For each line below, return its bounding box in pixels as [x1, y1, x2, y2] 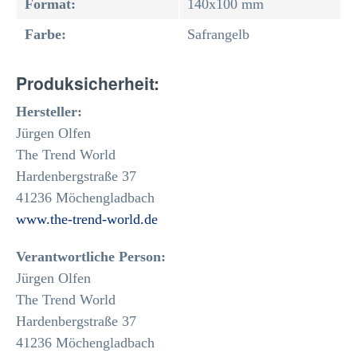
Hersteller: [16, 104, 82, 120]
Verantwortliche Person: [16, 249, 166, 265]
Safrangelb [187, 26, 249, 42]
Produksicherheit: [16, 71, 159, 95]
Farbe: [25, 26, 66, 42]
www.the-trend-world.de [16, 211, 158, 227]
